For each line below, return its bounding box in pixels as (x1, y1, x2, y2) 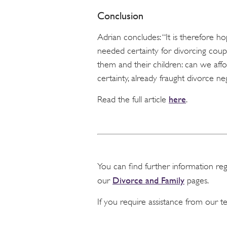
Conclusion (97, 10, 143, 22)
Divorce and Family (112, 175, 184, 186)
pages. (184, 175, 209, 186)
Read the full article (97, 94, 169, 104)
